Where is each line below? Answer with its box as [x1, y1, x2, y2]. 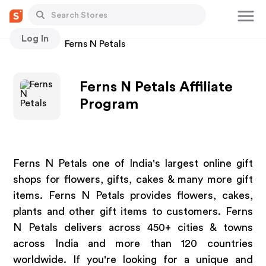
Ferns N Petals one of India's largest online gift [13, 158, 253, 169]
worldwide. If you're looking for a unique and [13, 254, 253, 265]
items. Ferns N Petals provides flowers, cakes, [13, 190, 253, 201]
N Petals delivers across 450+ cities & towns [13, 222, 253, 233]
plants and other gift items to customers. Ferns [13, 206, 253, 217]
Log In [21, 33, 49, 43]
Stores [13, 39, 42, 49]
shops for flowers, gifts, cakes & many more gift [13, 174, 253, 185]
